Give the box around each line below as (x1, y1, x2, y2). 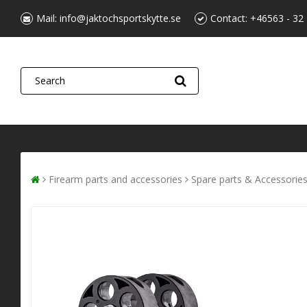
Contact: (210, 12, 250, 25)
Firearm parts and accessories (49, 172, 182, 186)
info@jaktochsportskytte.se (60, 12, 181, 25)
